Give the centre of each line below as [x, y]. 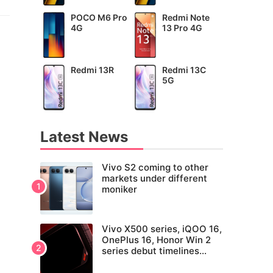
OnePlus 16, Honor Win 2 [156, 240]
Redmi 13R [93, 70]
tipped [116, 262]
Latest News [84, 137]
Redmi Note [186, 18]
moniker [119, 190]
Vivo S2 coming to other [155, 168]
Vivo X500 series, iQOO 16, [162, 229]
